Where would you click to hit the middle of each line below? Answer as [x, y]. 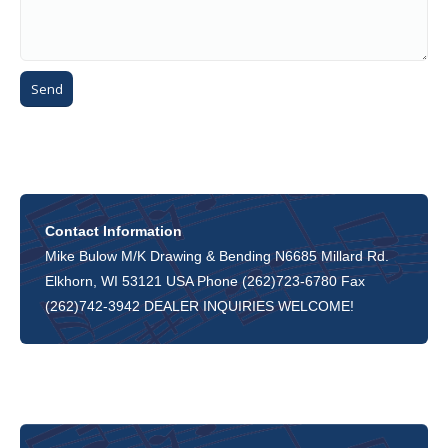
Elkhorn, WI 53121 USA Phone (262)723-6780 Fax [205, 281]
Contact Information [113, 231]
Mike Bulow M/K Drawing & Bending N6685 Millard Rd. [217, 256]
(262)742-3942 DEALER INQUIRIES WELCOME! [199, 306]
